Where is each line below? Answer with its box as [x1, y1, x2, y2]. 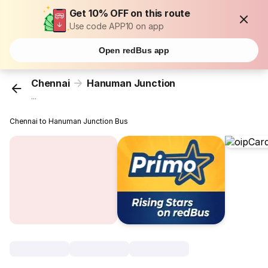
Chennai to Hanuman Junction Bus [10, 117, 129, 126]
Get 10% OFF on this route [69, 7, 191, 19]
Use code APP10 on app [69, 21, 164, 31]
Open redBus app [98, 45, 170, 55]
